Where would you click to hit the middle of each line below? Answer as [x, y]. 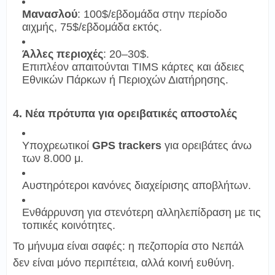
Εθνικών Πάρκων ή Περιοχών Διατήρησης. [125, 79]
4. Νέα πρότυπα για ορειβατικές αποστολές [125, 113]
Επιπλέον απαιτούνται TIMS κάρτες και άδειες [133, 67]
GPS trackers [127, 145]
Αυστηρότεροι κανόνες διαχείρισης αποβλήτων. [137, 185]
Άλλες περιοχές [63, 54]
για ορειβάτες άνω [207, 145]
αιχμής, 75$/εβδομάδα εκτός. [92, 27]
